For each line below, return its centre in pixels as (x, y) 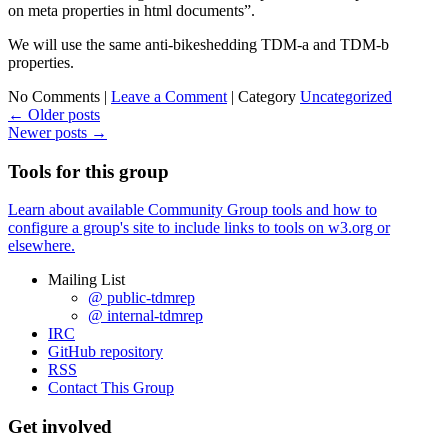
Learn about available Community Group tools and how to (192, 210)
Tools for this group (88, 171)
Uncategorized (346, 96)
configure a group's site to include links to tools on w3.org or (199, 228)
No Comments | (59, 96)
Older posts (62, 114)
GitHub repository (105, 352)
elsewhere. (41, 246)
